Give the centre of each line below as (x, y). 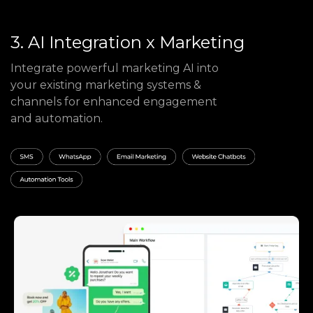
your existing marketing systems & (106, 85)
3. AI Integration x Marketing (128, 42)
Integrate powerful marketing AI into (115, 68)
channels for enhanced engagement (114, 101)
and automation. (57, 118)
